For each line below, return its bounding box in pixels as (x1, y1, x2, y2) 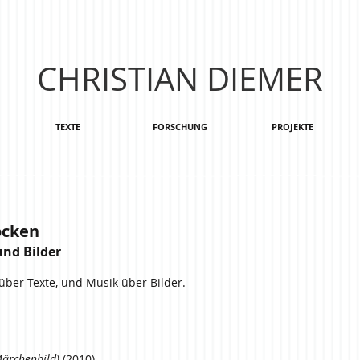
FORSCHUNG (153, 121, 207, 133)
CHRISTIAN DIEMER (37, 57, 323, 100)
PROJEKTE (272, 121, 313, 133)
